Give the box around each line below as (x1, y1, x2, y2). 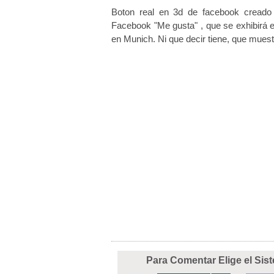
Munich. (124, 34, 155, 44)
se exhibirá (223, 20, 267, 31)
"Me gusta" (154, 20, 201, 31)
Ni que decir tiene (158, 34, 227, 44)
